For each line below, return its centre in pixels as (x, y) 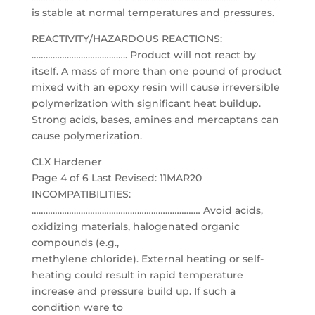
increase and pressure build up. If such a (133, 291)
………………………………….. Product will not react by (143, 55)
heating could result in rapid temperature (137, 275)
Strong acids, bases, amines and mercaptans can (155, 120)
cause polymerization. (86, 136)
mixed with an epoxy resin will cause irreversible (155, 87)
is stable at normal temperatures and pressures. (153, 13)
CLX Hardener (66, 162)
